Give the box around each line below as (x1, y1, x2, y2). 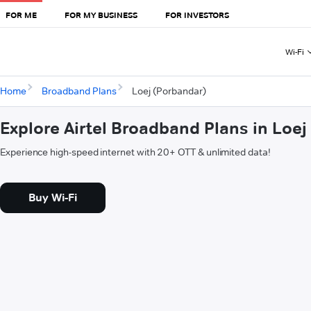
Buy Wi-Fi (28, 191, 77, 205)
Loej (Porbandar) (131, 85, 206, 98)
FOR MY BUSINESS (65, 9, 137, 20)
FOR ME (6, 9, 37, 20)
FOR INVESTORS (165, 9, 229, 20)
